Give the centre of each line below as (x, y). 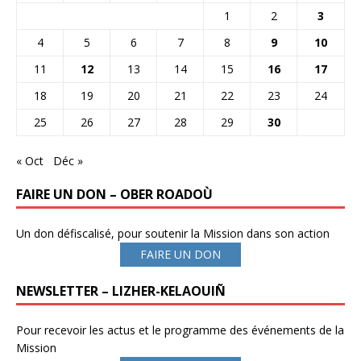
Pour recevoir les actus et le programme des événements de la (180, 330)
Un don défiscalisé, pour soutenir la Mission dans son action (173, 233)
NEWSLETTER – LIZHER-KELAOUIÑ (121, 291)
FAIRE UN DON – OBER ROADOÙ (114, 194)
